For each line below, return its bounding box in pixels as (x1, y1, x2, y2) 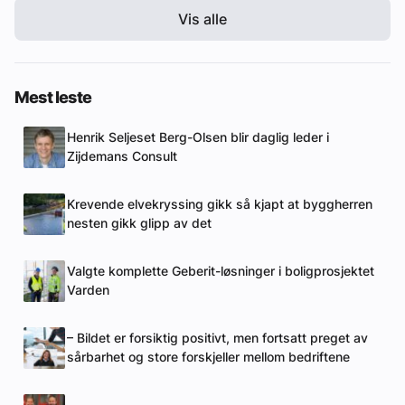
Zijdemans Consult (67, 149, 177, 165)
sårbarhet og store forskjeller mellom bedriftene (67, 350, 350, 365)
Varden (67, 283, 109, 298)
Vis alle (178, 10, 227, 29)
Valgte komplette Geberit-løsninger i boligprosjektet (67, 264, 374, 279)
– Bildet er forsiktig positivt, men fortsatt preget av (67, 331, 368, 346)
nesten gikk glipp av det (67, 216, 212, 231)
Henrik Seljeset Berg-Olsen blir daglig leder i (67, 130, 329, 146)
